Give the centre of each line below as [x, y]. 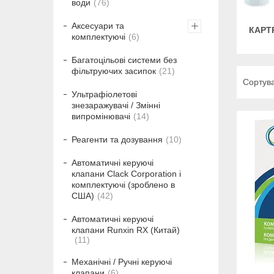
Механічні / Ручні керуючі [122, 262]
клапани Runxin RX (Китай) [126, 230]
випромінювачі [101, 117]
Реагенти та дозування [117, 140]
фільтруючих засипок [114, 71]
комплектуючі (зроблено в [123, 185]
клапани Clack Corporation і [126, 174]
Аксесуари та [98, 26]
